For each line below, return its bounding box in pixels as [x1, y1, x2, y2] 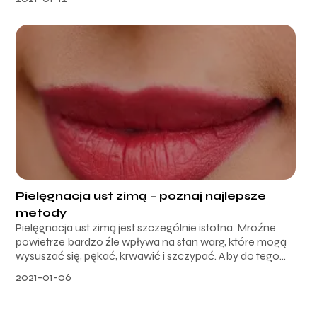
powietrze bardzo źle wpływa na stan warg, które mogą [16, 234, 287, 248]
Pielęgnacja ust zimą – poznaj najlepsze [16, 188, 267, 202]
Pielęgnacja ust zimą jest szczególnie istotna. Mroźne [16, 220, 277, 234]
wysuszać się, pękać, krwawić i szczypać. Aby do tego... [16, 248, 287, 263]
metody [16, 205, 67, 219]
